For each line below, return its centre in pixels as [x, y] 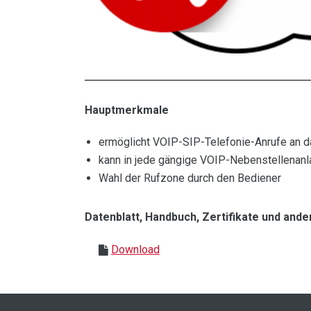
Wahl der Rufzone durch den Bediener [190, 178]
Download [135, 249]
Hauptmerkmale [127, 110]
